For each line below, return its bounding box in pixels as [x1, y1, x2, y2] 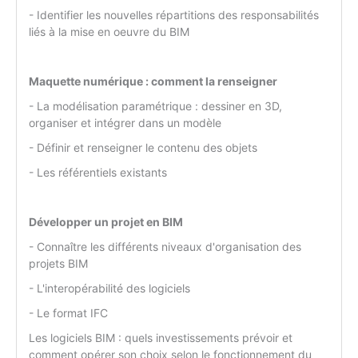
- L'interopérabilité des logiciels [29, 281, 190, 296]
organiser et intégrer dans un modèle [29, 116, 221, 130]
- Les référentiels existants [29, 165, 167, 180]
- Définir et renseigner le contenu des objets [29, 141, 257, 155]
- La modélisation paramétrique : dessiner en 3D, [29, 99, 282, 113]
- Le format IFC [29, 306, 108, 320]
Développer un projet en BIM [29, 215, 183, 229]
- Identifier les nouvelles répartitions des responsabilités [29, 8, 319, 22]
